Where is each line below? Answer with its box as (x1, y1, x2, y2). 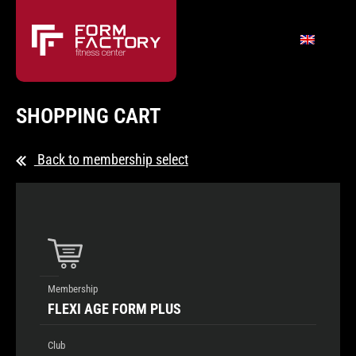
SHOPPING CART (16, 103, 161, 129)
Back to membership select (33, 151, 188, 168)
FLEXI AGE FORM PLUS (48, 300, 181, 317)
